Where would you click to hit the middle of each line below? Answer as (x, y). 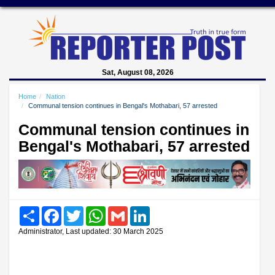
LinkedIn (165, 211)
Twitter (95, 211)
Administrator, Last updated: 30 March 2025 (91, 231)
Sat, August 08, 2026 (137, 72)
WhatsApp (124, 211)
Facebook (79, 211)
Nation (56, 96)
